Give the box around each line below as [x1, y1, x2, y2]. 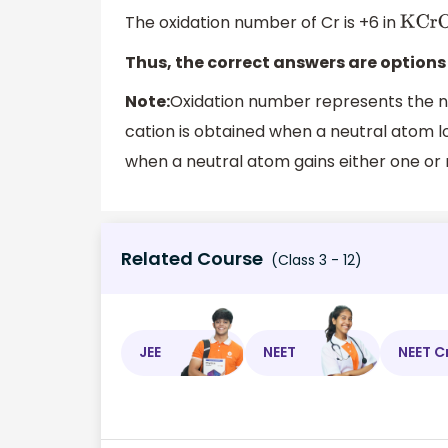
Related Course [121, 245, 263, 271]
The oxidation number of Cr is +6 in [125, 11, 400, 35]
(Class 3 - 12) [267, 249, 362, 270]
